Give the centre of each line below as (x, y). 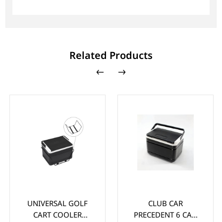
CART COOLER (51, 214)
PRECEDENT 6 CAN (159, 214)
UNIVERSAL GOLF (51, 203)
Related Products (111, 55)
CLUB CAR (159, 203)
